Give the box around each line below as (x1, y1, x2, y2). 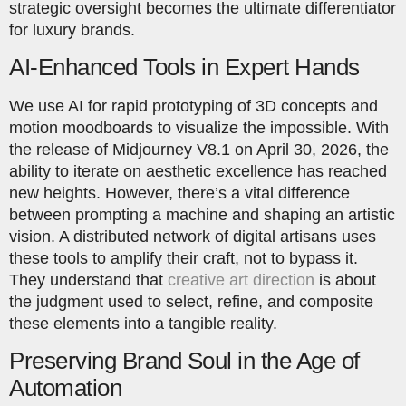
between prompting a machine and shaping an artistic (9, 206, 395, 225)
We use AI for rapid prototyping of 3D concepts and (9, 97, 378, 116)
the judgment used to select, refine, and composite (9, 293, 373, 312)
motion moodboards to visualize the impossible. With (9, 119, 389, 138)
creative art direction (168, 271, 314, 290)
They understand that (9, 271, 168, 290)
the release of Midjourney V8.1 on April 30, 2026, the (9, 140, 389, 159)
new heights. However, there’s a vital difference (9, 184, 350, 203)
